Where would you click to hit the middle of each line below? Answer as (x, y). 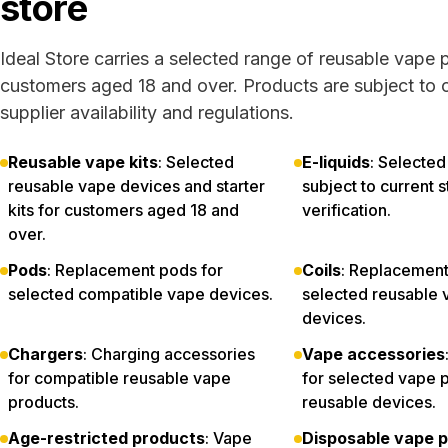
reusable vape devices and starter (136, 186)
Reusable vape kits (83, 162)
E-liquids (336, 162)
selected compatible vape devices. (140, 294)
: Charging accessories (169, 354)
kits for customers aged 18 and (123, 210)
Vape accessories (373, 354)
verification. (346, 210)
